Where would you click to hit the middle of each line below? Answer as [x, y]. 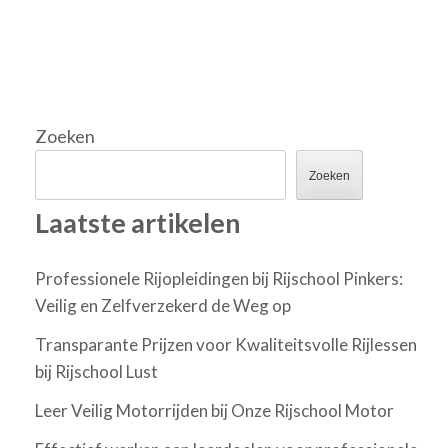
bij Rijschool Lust [96, 372]
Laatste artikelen [138, 223]
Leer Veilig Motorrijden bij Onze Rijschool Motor [214, 411]
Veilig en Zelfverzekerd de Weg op [163, 306]
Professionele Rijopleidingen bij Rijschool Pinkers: [219, 279]
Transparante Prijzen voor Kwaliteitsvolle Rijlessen [226, 345]
